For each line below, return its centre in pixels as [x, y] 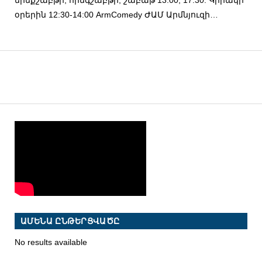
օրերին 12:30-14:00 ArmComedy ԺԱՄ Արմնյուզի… [116, 14]
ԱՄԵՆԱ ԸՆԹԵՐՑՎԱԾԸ [70, 221]
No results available [51, 242]
